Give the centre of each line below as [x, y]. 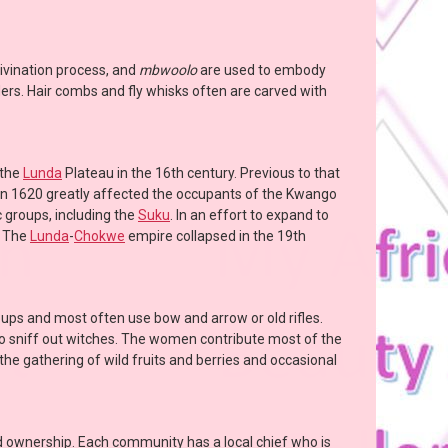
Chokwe [99, 236]
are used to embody [261, 70]
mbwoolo [168, 70]
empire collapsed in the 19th [215, 236]
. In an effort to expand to [249, 215]
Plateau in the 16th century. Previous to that [201, 173]
